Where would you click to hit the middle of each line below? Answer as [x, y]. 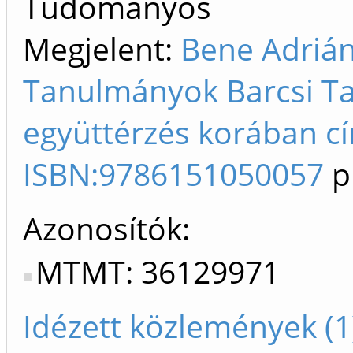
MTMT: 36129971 [158, 272]
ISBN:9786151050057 [173, 174]
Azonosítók [102, 229]
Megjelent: [102, 49]
